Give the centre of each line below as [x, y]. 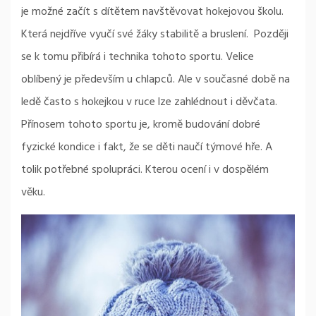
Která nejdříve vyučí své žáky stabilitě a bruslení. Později [155, 34]
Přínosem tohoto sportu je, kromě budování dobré [141, 124]
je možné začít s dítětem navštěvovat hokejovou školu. [152, 12]
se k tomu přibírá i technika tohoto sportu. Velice [138, 57]
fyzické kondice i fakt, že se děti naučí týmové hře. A [147, 147]
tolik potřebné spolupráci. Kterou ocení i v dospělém [145, 170]
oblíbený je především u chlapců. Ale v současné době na [156, 79]
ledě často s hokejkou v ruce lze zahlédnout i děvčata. [149, 102]
